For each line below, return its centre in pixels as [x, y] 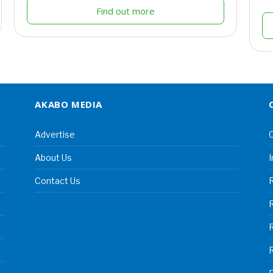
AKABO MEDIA [69, 104]
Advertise [55, 134]
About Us [54, 157]
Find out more [125, 11]
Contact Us [58, 180]
